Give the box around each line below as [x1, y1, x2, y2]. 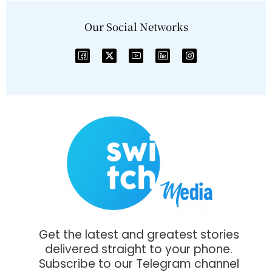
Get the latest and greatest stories [38, 226, 239, 243]
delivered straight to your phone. [45, 240, 233, 257]
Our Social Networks [84, 18, 188, 34]
